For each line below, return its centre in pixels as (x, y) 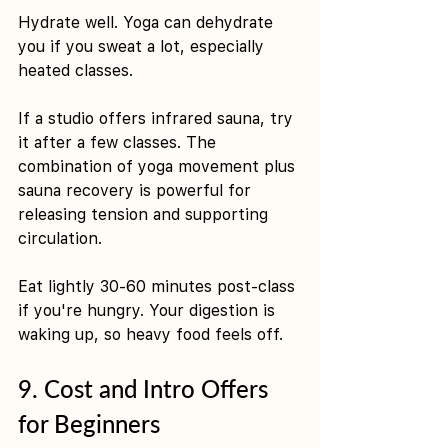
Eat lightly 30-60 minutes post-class (159, 286)
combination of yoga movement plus (159, 166)
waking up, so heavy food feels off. (150, 334)
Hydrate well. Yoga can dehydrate (148, 22)
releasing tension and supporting (145, 214)
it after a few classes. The (119, 142)
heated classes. (75, 70)
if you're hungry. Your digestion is (149, 310)
